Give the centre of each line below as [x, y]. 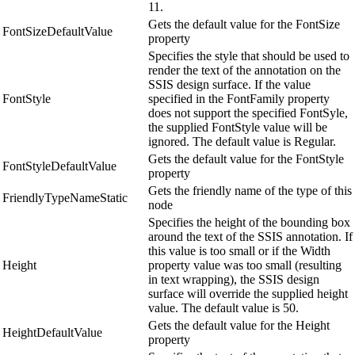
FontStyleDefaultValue [59, 166]
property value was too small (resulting [245, 265]
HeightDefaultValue [52, 333]
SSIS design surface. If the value [229, 85]
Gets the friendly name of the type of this [250, 191]
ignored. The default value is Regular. [242, 142]
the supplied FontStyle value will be [238, 128]
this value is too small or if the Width [239, 251]
